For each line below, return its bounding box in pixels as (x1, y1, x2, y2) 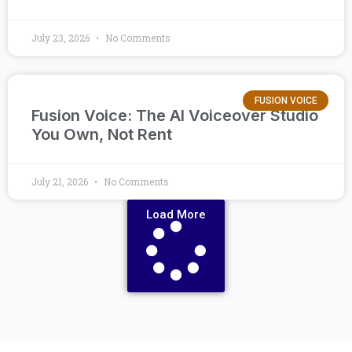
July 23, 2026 (31, 31, 92, 44)
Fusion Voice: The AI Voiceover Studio (31, 106, 318, 125)
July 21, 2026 (31, 175, 90, 188)
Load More (146, 207, 206, 222)
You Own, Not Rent (31, 125, 172, 144)
